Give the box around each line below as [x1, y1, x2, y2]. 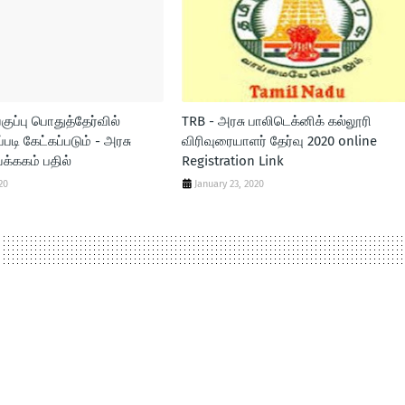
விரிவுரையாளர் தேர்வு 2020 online [181, 133, 377, 149]
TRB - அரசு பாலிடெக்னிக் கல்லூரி [181, 113, 372, 129]
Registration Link [181, 153, 284, 169]
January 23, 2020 [193, 178, 264, 190]
